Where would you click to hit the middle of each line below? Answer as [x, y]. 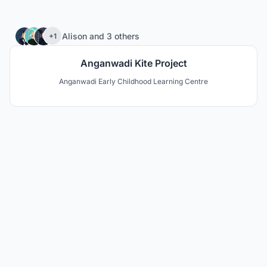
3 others [123, 36]
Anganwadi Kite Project [133, 63]
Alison [76, 36]
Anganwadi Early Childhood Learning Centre [133, 81]
